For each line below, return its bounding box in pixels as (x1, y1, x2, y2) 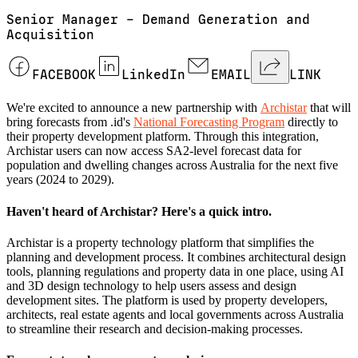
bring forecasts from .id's (6, 115, 133, 129)
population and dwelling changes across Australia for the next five (6, 158, 338, 173)
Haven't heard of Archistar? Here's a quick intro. (6, 204, 272, 218)
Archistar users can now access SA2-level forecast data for (6, 144, 301, 158)
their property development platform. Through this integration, (6, 129, 319, 144)
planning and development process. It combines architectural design (6, 249, 346, 264)
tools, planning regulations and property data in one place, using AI (6, 264, 344, 278)
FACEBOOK (32, 67, 96, 83)
